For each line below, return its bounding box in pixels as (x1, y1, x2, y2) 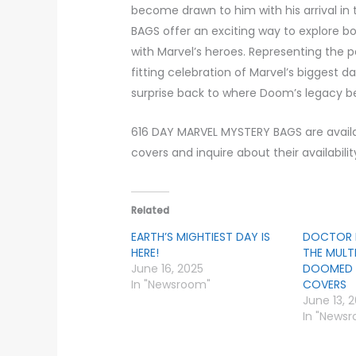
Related (131, 203, 170, 218)
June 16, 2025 (131, 261, 204, 277)
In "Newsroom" (131, 277, 211, 293)
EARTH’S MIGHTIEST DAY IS (131, 229, 271, 246)
